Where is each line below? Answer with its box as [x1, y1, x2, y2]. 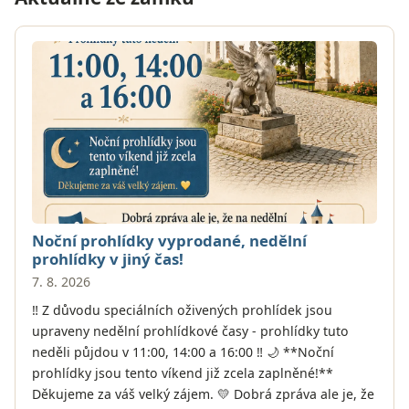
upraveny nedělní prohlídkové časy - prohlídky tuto [31, 321, 349, 340]
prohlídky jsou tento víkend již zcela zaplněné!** [31, 363, 333, 382]
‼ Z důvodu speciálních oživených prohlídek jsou [31, 300, 332, 319]
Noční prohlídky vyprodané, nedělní [31, 230, 307, 252]
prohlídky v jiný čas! [31, 248, 184, 270]
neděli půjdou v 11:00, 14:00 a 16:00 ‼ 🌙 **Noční [31, 342, 334, 361]
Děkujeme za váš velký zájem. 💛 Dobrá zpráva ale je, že [31, 384, 374, 403]
